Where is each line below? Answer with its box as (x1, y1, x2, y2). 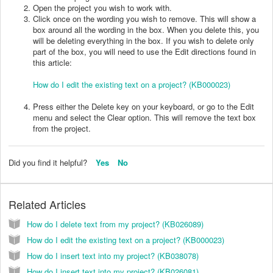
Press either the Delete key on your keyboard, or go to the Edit (33, 100, 254, 112)
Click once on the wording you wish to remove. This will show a (33, 12, 256, 24)
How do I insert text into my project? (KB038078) (27, 250, 199, 262)
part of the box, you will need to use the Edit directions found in (33, 45, 256, 57)
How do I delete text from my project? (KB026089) (27, 218, 204, 230)
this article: (33, 56, 72, 68)
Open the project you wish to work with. (33, 1, 172, 13)
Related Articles (9, 196, 86, 213)
